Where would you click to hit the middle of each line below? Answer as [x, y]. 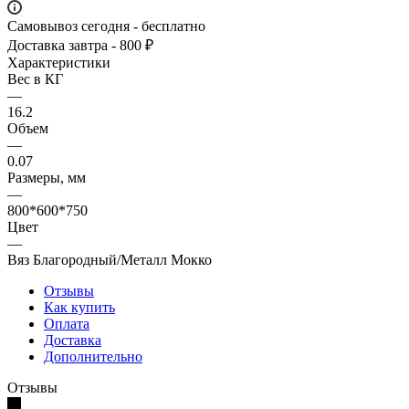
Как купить [79, 307]
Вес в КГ [35, 79]
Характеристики [59, 62]
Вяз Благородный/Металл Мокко [110, 259]
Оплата [67, 323]
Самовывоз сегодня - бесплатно [106, 26]
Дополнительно [93, 356]
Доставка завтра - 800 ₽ [80, 45]
